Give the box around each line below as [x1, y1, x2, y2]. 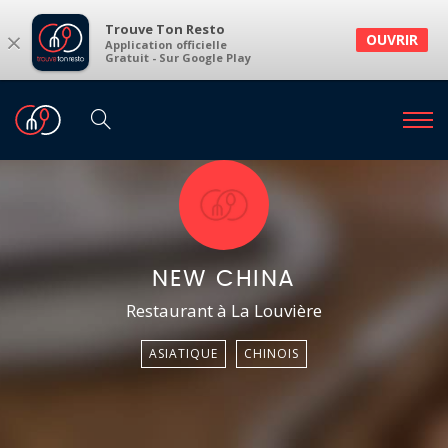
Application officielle [105, 37, 227, 53]
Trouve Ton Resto [105, 20, 225, 39]
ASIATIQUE [149, 345, 218, 362]
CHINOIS [244, 345, 299, 362]
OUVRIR [366, 30, 418, 49]
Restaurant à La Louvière [126, 299, 322, 322]
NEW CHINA [152, 268, 296, 291]
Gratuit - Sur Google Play [105, 50, 251, 66]
